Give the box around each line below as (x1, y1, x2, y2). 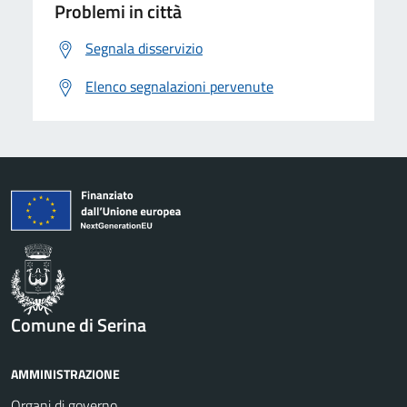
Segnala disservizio (85, 36, 203, 59)
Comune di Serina (11, 311, 146, 340)
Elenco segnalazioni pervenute (85, 74, 273, 97)
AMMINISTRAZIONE (11, 364, 120, 384)
